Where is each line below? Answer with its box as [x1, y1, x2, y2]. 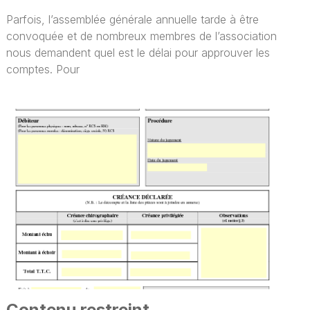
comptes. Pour [6, 62, 80, 76]
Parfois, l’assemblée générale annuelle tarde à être [6, 12, 259, 26]
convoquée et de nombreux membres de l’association [6, 28, 277, 43]
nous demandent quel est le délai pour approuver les [6, 45, 271, 60]
